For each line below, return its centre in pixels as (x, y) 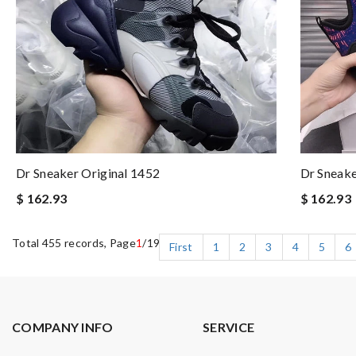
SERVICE (229, 327)
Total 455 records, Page (74, 243)
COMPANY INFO (63, 327)
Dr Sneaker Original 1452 (88, 173)
